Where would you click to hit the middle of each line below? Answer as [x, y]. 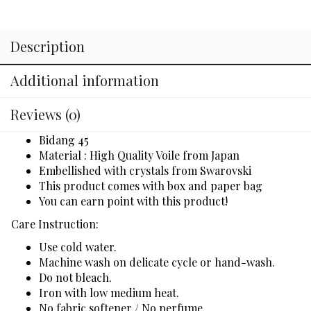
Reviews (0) [45, 114]
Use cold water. [78, 246]
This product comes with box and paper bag [151, 185]
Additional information [85, 80]
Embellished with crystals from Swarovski [145, 170]
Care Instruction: [55, 224]
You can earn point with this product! [133, 201]
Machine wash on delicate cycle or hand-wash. [157, 262]
